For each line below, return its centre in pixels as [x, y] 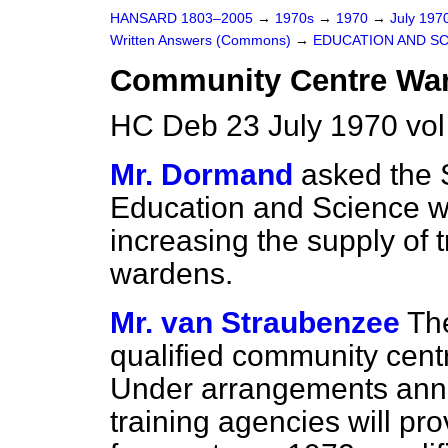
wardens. [171, 273]
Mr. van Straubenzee [255, 322]
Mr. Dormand [201, 174]
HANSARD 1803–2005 [181, 18]
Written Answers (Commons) [202, 40]
